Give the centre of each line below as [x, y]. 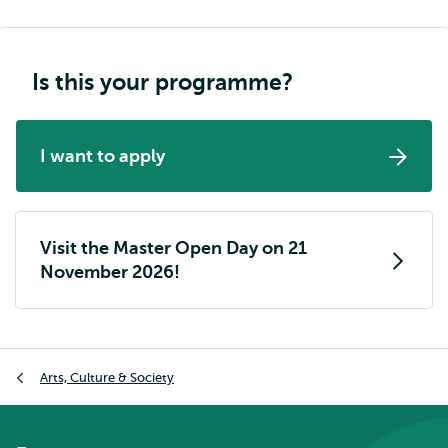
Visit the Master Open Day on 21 [173, 248]
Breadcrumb [61, 361]
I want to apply [102, 156]
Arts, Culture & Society [107, 377]
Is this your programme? [162, 82]
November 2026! [110, 272]
